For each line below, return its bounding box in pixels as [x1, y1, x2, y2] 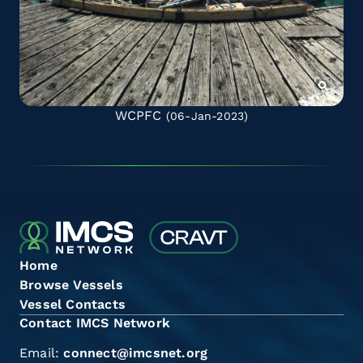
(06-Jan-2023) [161, 109, 249, 123]
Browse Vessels [19, 277, 123, 293]
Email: [19, 345, 64, 361]
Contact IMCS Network [19, 315, 170, 331]
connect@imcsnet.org [63, 345, 208, 361]
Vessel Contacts [19, 297, 126, 312]
